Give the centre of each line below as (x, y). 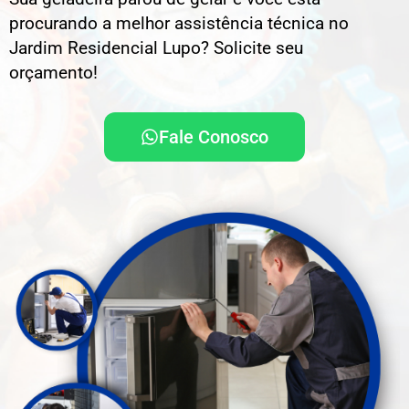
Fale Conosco (214, 137)
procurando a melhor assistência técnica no (179, 23)
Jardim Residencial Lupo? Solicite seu (156, 47)
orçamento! (53, 72)
